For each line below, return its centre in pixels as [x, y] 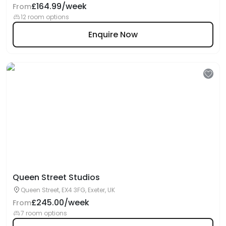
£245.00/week [60, 203]
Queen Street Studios [56, 177]
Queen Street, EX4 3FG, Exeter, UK [68, 190]
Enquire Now [113, 34]
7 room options [44, 213]
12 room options [45, 17]
